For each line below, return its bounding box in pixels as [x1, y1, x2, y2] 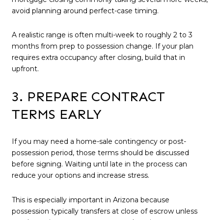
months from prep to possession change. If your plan [12, 42, 193, 51]
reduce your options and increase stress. [12, 171, 149, 180]
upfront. [12, 64, 39, 74]
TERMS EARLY [12, 106, 102, 122]
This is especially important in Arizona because [12, 195, 169, 205]
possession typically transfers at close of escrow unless [12, 207, 197, 216]
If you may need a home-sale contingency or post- [12, 137, 186, 146]
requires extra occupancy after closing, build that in [12, 53, 185, 62]
